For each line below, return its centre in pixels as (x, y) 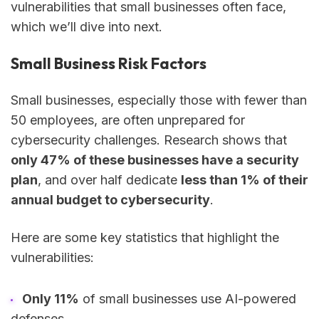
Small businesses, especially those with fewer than (159, 100)
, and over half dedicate (109, 179)
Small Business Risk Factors (109, 64)
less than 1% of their (245, 179)
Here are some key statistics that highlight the (145, 237)
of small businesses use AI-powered (187, 299)
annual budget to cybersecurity (110, 199)
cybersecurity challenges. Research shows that (149, 140)
